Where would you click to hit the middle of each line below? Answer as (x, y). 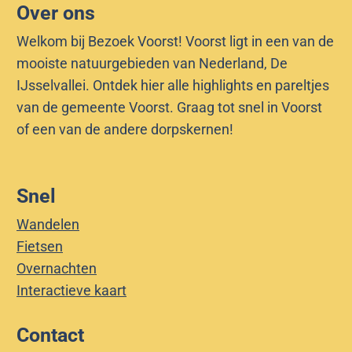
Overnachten (57, 268)
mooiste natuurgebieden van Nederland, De (152, 63)
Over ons (56, 13)
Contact (50, 335)
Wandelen (48, 224)
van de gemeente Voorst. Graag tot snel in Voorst (169, 107)
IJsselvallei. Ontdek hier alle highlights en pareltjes (173, 85)
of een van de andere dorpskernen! (125, 129)
